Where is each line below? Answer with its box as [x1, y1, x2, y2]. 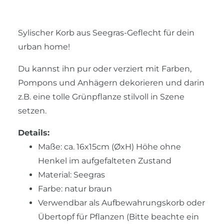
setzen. [18, 105, 46, 115]
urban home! [18, 41, 70, 51]
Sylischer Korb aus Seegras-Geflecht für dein [18, 27, 194, 37]
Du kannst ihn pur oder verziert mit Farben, [18, 63, 191, 73]
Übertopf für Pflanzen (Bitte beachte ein [38, 211, 199, 221]
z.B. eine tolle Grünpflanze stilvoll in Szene [18, 91, 184, 101]
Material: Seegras [38, 169, 105, 179]
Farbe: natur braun [38, 183, 112, 193]
